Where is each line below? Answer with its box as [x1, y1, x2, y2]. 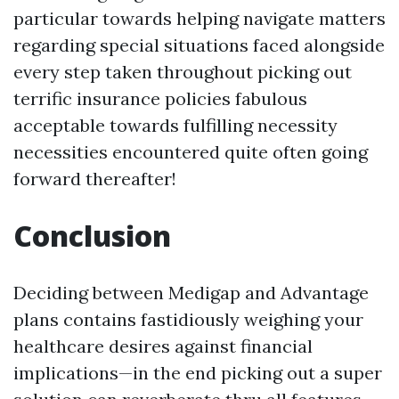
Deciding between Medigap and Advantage [13, 281, 369, 304]
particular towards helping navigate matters [13, 7, 386, 29]
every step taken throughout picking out [13, 61, 352, 83]
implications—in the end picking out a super [13, 362, 382, 384]
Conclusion [13, 216, 171, 255]
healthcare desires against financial [13, 335, 313, 357]
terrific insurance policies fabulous [13, 87, 307, 110]
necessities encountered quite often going [13, 141, 368, 163]
